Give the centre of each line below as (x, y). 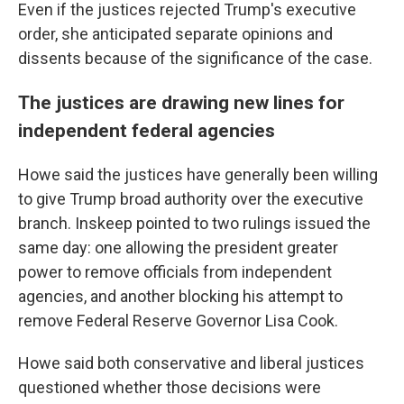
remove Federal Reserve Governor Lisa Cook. (178, 321)
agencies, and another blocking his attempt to (180, 296)
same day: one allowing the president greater (178, 248)
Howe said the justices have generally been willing (198, 174)
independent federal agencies (147, 130)
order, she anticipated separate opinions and (175, 34)
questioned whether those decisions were (170, 387)
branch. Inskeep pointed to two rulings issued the (194, 223)
